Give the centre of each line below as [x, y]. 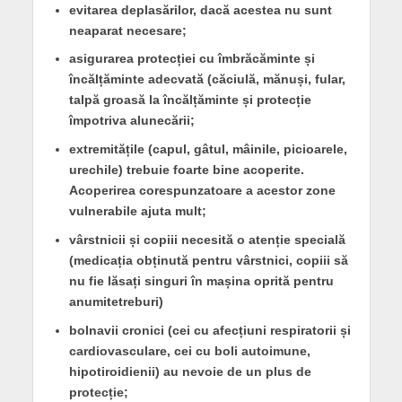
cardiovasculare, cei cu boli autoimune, [189, 351]
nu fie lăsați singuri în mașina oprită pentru [201, 281]
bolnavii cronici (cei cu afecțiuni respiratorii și [210, 331]
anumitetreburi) [116, 302]
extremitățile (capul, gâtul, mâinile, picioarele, [208, 149]
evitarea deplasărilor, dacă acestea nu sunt [200, 9]
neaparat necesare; [127, 30]
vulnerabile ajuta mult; [137, 211]
